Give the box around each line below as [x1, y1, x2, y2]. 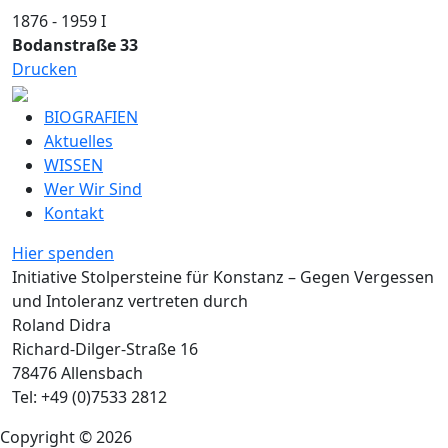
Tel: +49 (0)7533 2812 [12, 385, 167, 408]
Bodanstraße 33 [12, 33, 138, 56]
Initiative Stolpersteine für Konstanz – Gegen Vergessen [12, 265, 434, 288]
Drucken [12, 57, 77, 80]
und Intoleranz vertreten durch [12, 289, 248, 312]
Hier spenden [12, 241, 114, 264]
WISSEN [44, 153, 103, 176]
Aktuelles [44, 129, 113, 152]
